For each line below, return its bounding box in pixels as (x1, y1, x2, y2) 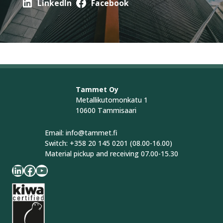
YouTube (35, 161, 42, 178)
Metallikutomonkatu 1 (75, 95, 148, 105)
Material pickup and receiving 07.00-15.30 (45, 149, 178, 159)
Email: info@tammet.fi (45, 128, 117, 138)
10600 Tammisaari (75, 105, 136, 115)
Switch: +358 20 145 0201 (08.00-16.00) (45, 138, 172, 148)
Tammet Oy (75, 84, 118, 94)
